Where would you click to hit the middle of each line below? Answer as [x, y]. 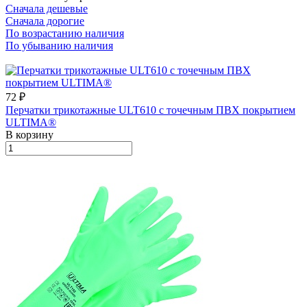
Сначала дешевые [47, 8]
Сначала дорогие [45, 21]
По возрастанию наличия [65, 33]
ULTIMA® [31, 122]
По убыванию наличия [59, 45]
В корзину [29, 134]
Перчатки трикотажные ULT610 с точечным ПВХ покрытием [150, 110]
